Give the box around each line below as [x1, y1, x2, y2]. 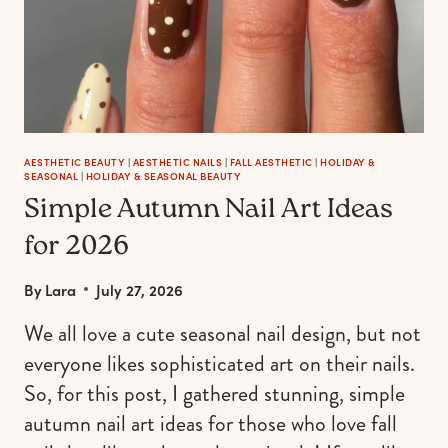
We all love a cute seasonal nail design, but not [24, 317, 421, 349]
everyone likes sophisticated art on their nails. [24, 347, 415, 379]
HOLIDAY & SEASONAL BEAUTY [85, 168, 241, 183]
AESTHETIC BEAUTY [24, 154, 125, 169]
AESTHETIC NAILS [132, 154, 222, 169]
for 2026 [24, 228, 129, 267]
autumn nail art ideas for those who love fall [24, 407, 397, 439]
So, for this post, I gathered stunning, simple [24, 377, 405, 409]
